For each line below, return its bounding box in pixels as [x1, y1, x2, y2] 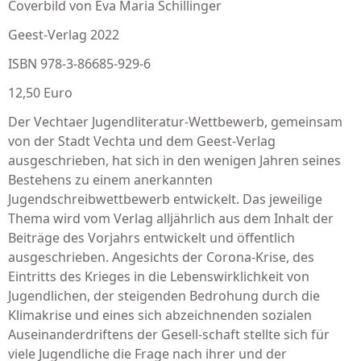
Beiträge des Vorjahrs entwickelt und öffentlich [8, 229, 295, 247]
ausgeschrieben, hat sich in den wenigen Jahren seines [8, 151, 341, 169]
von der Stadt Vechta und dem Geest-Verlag [8, 132, 276, 150]
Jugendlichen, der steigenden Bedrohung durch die [8, 287, 320, 305]
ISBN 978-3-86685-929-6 [8, 55, 151, 73]
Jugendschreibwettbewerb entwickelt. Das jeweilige [8, 190, 322, 208]
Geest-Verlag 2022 [8, 26, 119, 44]
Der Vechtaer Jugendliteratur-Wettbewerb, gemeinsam [8, 113, 342, 131]
